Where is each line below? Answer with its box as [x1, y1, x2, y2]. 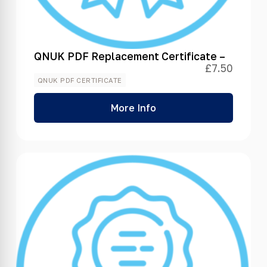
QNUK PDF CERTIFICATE [37, 76, 122, 85]
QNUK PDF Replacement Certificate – [33, 50, 225, 63]
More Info [111, 101, 156, 114]
